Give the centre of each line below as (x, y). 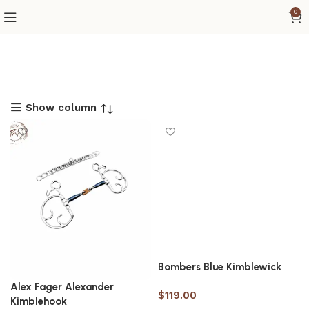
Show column (61, 107)
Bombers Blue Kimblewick (220, 267)
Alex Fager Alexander (62, 287)
